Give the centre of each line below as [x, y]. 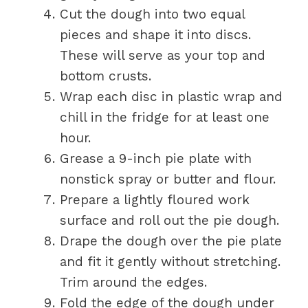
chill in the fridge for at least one [165, 117]
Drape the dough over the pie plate [171, 241]
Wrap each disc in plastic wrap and [171, 97]
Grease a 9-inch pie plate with [156, 158]
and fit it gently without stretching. [170, 262]
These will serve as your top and [163, 55]
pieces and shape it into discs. [155, 35]
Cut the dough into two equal [152, 14]
